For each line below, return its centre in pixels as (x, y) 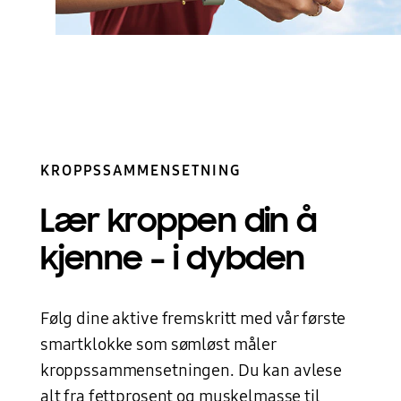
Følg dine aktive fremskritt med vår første (193, 318)
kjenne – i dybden (172, 259)
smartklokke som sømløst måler (158, 344)
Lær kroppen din (168, 222)
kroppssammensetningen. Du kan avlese (191, 370)
